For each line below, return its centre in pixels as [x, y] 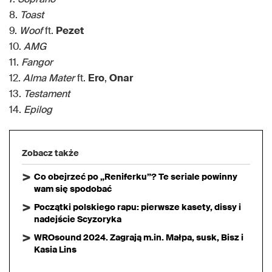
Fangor [37, 63]
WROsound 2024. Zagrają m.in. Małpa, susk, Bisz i [139, 238]
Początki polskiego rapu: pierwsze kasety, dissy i [138, 207]
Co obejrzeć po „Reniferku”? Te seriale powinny [136, 177]
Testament [47, 94]
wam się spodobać [73, 189]
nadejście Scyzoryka [78, 219]
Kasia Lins [55, 250]
